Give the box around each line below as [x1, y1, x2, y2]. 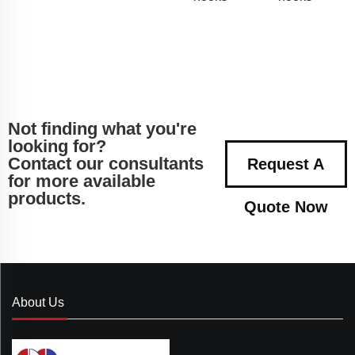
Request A [247, 155, 325, 174]
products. [8, 189, 86, 209]
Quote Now [243, 198, 328, 216]
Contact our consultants [8, 154, 204, 174]
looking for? [8, 136, 106, 157]
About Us [12, 296, 64, 310]
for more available [8, 171, 155, 192]
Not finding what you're [8, 119, 197, 139]
